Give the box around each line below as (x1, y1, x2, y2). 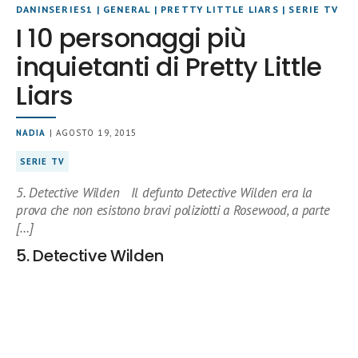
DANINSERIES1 (16, 3, 93, 15)
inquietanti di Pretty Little (16, 49, 322, 85)
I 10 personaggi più (16, 20, 246, 56)
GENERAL (103, 3, 151, 15)
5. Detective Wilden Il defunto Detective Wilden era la (16, 184, 312, 201)
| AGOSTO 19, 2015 (46, 127, 137, 138)
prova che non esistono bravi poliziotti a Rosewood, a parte (16, 201, 330, 219)
